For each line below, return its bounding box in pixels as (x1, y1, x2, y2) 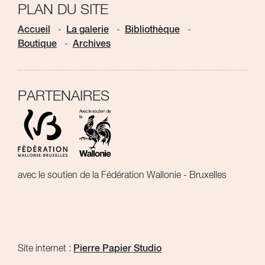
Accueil (18, 25, 50, 35)
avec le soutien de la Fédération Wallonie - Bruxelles (18, 170, 227, 180)
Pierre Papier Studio (73, 244, 161, 254)
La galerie (66, 25, 109, 35)
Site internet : (18, 244, 73, 254)
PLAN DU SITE (18, 2, 108, 17)
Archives (73, 39, 111, 49)
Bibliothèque (125, 25, 180, 35)
